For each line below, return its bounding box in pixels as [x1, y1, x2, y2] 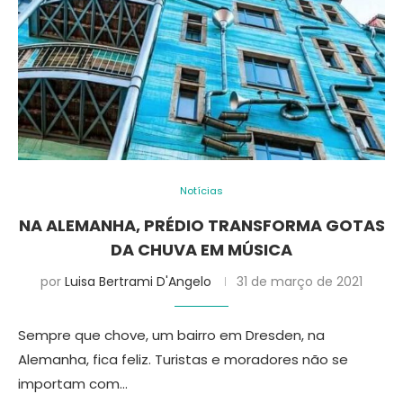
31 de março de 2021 [237, 273, 363, 291]
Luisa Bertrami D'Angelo [65, 273, 211, 291]
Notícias [180, 184, 223, 198]
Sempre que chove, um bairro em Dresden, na [18, 326, 325, 345]
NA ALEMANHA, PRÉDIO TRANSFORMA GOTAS [18, 214, 385, 237]
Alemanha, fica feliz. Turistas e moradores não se [18, 350, 348, 369]
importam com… [18, 374, 128, 393]
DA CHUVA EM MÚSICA [111, 238, 292, 261]
